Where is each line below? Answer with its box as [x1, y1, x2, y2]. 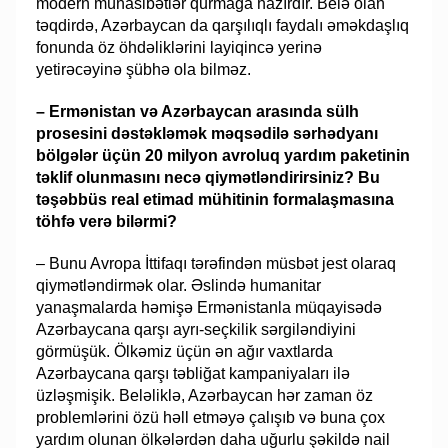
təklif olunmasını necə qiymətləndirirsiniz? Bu [36, 168, 381, 186]
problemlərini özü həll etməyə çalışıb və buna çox [36, 408, 386, 426]
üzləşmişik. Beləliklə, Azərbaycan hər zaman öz [36, 386, 374, 404]
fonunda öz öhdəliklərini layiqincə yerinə [36, 38, 323, 56]
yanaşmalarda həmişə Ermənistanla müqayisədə [36, 298, 383, 316]
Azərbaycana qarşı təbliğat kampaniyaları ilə [36, 364, 351, 382]
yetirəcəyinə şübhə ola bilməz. [36, 60, 252, 78]
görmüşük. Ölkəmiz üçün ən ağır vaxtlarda [36, 342, 334, 360]
